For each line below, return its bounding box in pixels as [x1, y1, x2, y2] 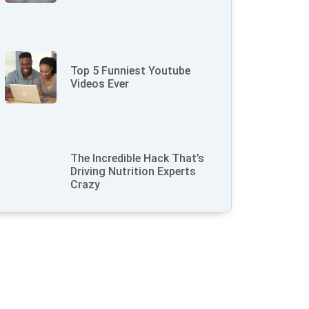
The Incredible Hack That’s [70, 151, 205, 165]
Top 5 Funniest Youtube [70, 63, 191, 77]
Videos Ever [70, 77, 130, 90]
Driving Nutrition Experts [70, 164, 197, 178]
